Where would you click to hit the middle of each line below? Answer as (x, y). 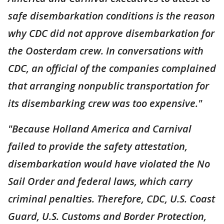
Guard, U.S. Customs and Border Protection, (107, 216)
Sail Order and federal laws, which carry (100, 181)
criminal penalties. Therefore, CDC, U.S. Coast (111, 198)
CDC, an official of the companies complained (112, 68)
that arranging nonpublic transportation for (108, 85)
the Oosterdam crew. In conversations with (106, 50)
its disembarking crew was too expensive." (105, 103)
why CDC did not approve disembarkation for (111, 33)
